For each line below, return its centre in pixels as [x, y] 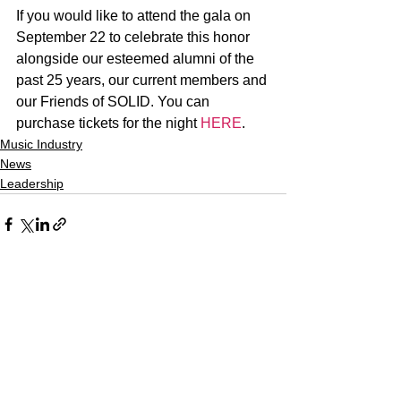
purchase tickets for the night [108, 123]
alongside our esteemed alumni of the [137, 59]
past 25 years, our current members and [143, 80]
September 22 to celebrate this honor [135, 37]
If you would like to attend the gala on [135, 16]
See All [267, 289]
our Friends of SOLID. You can [115, 102]
